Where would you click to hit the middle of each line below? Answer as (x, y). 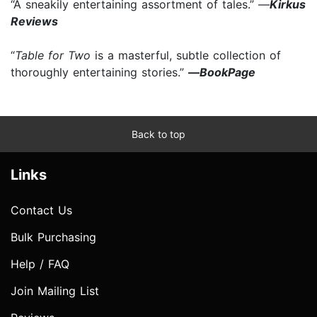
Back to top (158, 134)
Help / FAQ (40, 264)
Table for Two (53, 55)
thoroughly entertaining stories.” (99, 72)
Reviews (34, 21)
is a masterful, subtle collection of (186, 55)
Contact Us (41, 210)
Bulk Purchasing (53, 237)
